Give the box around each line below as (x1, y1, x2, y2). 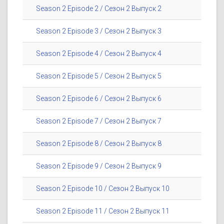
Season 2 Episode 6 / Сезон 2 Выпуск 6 (36, 94, 161, 103)
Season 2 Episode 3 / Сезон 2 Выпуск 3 (36, 27, 161, 35)
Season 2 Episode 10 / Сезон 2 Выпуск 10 (36, 184, 169, 193)
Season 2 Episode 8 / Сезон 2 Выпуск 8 (36, 139, 161, 148)
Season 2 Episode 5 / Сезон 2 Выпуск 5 (36, 72, 161, 80)
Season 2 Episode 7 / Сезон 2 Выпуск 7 (36, 117, 161, 125)
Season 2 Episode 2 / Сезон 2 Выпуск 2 (36, 4, 161, 13)
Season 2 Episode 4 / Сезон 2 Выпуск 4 (36, 49, 161, 58)
